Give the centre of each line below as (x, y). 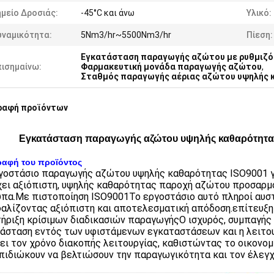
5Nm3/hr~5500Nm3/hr (126, 35)
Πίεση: (260, 35)
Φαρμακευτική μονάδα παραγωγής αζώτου (171, 67)
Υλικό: (259, 13)
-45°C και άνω (108, 13)
